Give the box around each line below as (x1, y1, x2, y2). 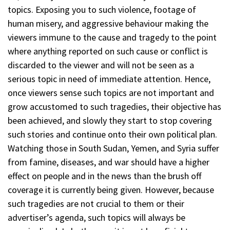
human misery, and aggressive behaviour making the (8, 17, 208, 29)
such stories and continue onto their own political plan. (8, 128, 217, 140)
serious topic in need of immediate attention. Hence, (8, 72, 210, 85)
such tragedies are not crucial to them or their (8, 197, 184, 209)
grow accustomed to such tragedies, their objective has (8, 100, 221, 112)
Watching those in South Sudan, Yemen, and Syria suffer (8, 142, 219, 154)
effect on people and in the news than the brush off (8, 169, 201, 182)
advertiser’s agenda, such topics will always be (8, 211, 185, 223)
